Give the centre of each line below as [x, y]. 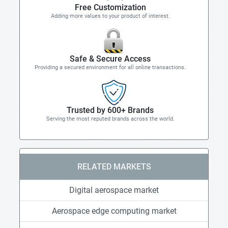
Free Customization [110, 7]
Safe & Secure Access [110, 59]
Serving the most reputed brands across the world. [110, 119]
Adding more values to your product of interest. [110, 16]
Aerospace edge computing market [114, 211]
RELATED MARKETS [114, 167]
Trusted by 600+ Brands [110, 110]
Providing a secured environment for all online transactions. [110, 67]
